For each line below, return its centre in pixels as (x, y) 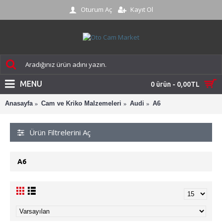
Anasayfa (19, 103)
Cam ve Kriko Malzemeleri (81, 103)
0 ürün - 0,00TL (175, 84)
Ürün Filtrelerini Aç (60, 132)
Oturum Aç (96, 9)
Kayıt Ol (142, 10)
